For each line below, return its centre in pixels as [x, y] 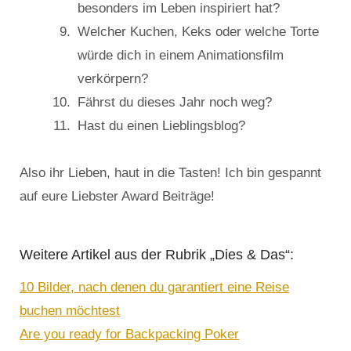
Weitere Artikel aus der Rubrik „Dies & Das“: [157, 255]
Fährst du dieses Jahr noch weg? [175, 103]
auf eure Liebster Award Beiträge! [117, 197]
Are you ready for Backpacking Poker [129, 335]
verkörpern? [113, 79]
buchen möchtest [70, 311]
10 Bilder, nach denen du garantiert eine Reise [154, 288]
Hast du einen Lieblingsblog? [161, 126]
